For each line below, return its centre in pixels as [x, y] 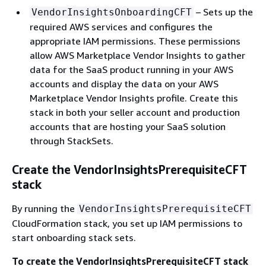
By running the [45, 208]
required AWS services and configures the [121, 27]
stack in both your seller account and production [135, 112]
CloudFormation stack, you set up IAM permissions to [127, 223]
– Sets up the [223, 12]
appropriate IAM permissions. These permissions [135, 41]
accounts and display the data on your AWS [124, 84]
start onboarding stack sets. [74, 237]
